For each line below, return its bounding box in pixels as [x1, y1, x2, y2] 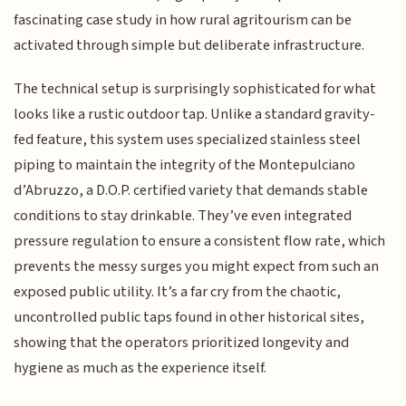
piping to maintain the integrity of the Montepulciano [14, 154, 356, 177]
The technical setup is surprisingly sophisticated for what [14, 78, 377, 101]
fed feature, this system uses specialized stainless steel [14, 129, 362, 151]
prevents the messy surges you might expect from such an [14, 256, 380, 278]
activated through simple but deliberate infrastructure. [14, 34, 365, 56]
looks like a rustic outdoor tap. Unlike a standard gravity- [14, 103, 376, 126]
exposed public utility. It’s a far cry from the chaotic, [14, 281, 342, 304]
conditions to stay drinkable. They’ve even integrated [14, 205, 353, 227]
